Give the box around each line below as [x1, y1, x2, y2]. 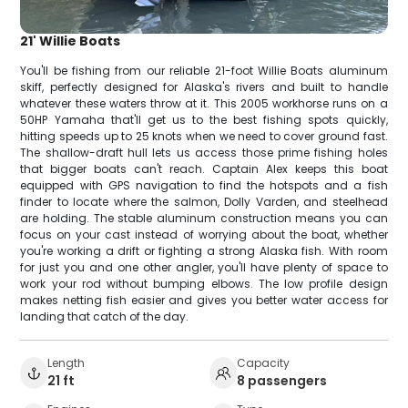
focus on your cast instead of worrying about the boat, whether [20, 226, 388, 242]
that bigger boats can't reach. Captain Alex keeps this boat [20, 160, 388, 177]
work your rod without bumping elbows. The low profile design [20, 275, 388, 291]
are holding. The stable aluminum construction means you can [20, 209, 388, 226]
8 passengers [237, 371, 327, 390]
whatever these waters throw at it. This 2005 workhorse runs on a [20, 95, 388, 111]
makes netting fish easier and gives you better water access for [20, 291, 388, 308]
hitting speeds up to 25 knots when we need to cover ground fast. [20, 127, 388, 144]
